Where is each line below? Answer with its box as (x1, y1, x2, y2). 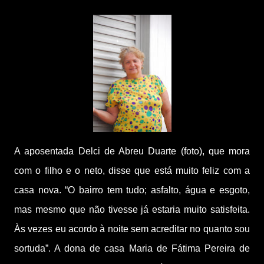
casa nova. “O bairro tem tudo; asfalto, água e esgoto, (14, 184, 250, 195)
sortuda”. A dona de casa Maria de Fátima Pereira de (14, 243, 250, 253)
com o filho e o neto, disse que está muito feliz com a (14, 165, 250, 176)
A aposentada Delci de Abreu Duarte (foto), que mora (14, 146, 250, 156)
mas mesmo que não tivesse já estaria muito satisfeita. (14, 204, 250, 214)
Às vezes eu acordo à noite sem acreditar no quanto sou (14, 223, 250, 234)
